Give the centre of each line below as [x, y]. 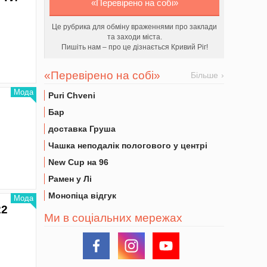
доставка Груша [82, 129]
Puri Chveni [72, 95]
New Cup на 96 [78, 162]
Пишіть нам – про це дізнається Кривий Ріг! [134, 47]
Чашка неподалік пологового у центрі [128, 145]
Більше [204, 75]
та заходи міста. [134, 37]
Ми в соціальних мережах [113, 218]
